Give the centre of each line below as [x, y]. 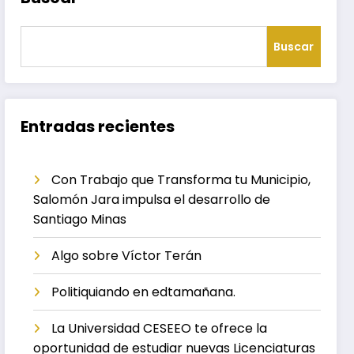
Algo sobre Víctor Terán [127, 255]
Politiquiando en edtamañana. [144, 292]
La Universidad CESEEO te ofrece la [160, 328]
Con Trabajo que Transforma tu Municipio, [181, 179]
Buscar [294, 46]
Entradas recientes [98, 126]
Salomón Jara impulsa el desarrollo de [152, 199]
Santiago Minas [80, 219]
